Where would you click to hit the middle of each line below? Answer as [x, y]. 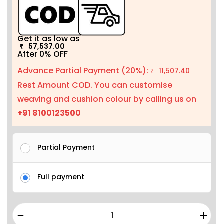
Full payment [61, 177]
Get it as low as [51, 38]
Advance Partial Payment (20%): [84, 71]
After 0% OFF [43, 54]
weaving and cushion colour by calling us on [107, 99]
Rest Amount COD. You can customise [95, 85]
